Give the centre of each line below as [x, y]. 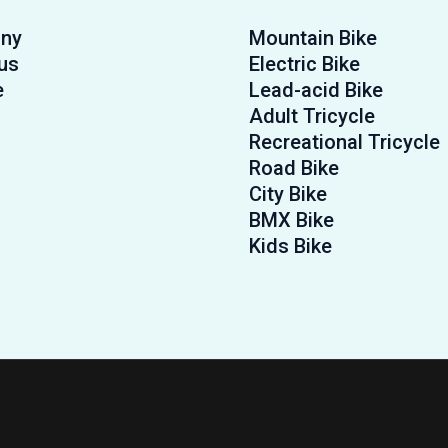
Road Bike [294, 168]
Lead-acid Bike [316, 90]
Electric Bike [304, 64]
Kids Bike [290, 246]
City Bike [288, 194]
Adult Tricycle [312, 116]
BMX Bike [291, 220]
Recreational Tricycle [344, 142]
